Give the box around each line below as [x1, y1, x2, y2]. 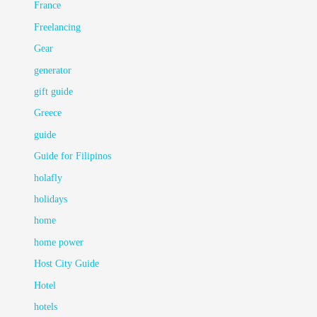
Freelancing [34, 21, 81, 33]
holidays [34, 193, 68, 204]
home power [34, 236, 84, 248]
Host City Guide [34, 258, 100, 270]
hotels [34, 301, 58, 312]
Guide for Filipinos [34, 151, 112, 162]
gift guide [34, 86, 74, 97]
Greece [34, 108, 62, 119]
